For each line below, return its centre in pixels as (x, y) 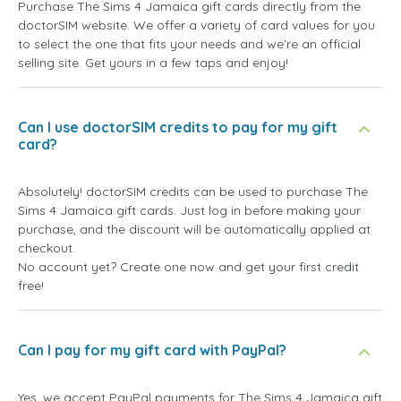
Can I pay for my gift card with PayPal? (152, 350)
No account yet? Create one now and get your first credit (188, 267)
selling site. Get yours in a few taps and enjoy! (153, 63)
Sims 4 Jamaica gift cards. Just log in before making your (189, 211)
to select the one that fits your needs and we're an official (189, 44)
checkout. (47, 248)
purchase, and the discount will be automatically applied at (194, 230)
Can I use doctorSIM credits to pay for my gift (178, 128)
